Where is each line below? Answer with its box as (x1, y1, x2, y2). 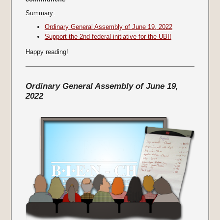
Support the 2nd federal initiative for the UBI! (44, 33, 171, 41)
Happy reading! (25, 48, 68, 56)
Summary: (25, 9, 55, 17)
